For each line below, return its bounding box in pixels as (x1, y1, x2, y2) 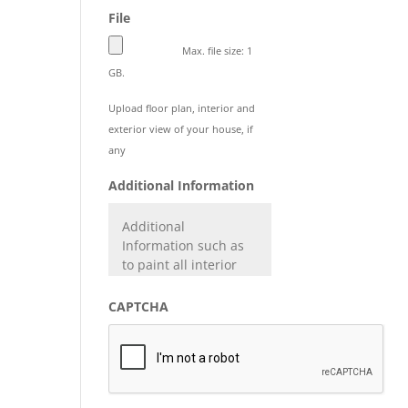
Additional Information (108, 177, 255, 194)
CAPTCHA (108, 298, 169, 315)
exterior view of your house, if (108, 122, 254, 136)
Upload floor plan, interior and (108, 101, 256, 115)
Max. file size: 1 (182, 44, 253, 57)
